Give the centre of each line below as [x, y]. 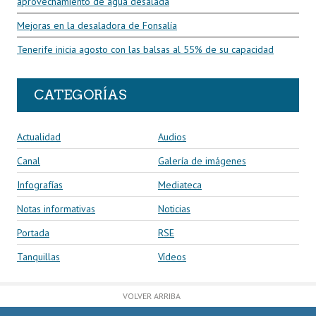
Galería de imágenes [202, 160]
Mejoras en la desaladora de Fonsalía [97, 26]
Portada [33, 232]
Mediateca [180, 184]
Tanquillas [38, 256]
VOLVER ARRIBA [151, 296]
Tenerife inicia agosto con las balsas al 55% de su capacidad [145, 49]
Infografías [40, 184]
